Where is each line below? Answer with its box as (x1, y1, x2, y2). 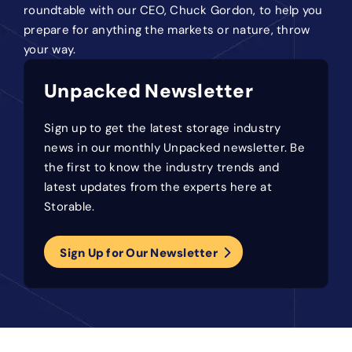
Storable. (44, 199, 95, 214)
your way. (24, 42, 76, 57)
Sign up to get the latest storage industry (44, 120, 281, 135)
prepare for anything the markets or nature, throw (24, 22, 310, 37)
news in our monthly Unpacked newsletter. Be (44, 140, 305, 155)
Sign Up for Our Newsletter (60, 245, 218, 260)
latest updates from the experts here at (44, 179, 272, 194)
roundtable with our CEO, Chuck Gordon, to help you (24, 2, 323, 17)
